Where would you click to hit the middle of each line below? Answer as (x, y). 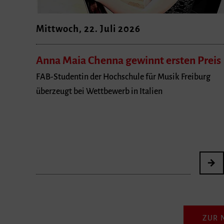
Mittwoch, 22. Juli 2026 (88, 28)
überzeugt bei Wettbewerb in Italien (99, 91)
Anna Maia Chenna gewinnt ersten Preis (128, 61)
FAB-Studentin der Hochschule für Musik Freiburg (123, 77)
